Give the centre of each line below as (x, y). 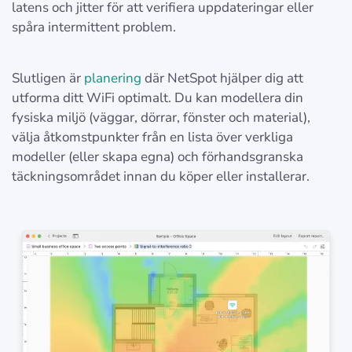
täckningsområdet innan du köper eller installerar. (161, 177)
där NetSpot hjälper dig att (222, 79)
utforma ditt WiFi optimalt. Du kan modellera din (158, 98)
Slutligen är (48, 79)
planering (113, 79)
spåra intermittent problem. (94, 27)
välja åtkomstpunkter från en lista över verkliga (152, 137)
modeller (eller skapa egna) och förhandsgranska (158, 157)
